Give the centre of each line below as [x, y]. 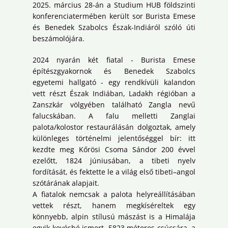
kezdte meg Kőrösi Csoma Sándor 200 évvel [114, 150]
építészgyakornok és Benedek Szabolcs [114, 71]
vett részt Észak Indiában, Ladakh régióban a [114, 94]
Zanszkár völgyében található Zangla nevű [114, 105]
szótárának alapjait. [66, 183]
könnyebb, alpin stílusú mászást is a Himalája [114, 217]
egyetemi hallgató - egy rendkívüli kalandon [114, 82]
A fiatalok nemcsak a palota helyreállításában [114, 194]
